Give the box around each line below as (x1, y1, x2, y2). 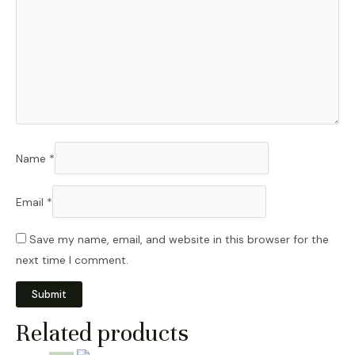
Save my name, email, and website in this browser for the (29, 231, 329, 246)
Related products (16, 318, 189, 348)
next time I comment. (16, 252, 128, 267)
